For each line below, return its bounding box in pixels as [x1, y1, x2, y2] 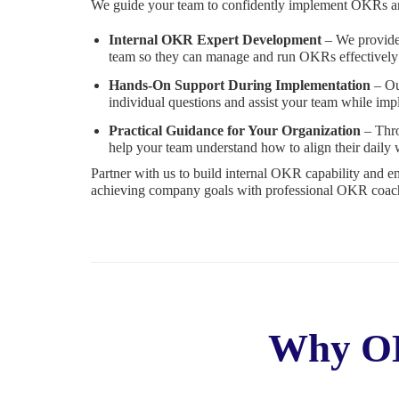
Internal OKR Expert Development [109, 31, 322, 47]
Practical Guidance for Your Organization [109, 122, 361, 138]
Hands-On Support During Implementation [109, 77, 370, 93]
